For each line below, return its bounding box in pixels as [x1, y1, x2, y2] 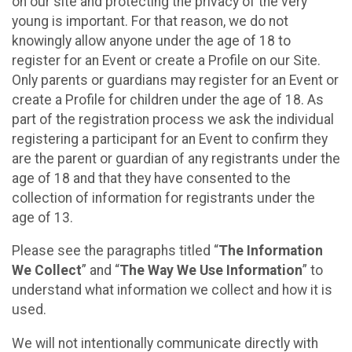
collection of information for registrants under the [12, 189, 315, 206]
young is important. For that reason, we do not [12, 13, 288, 29]
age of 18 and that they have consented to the [12, 170, 291, 186]
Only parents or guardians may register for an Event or [12, 71, 339, 88]
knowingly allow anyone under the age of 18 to [12, 32, 291, 49]
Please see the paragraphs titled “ [12, 243, 218, 259]
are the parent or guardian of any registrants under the [12, 150, 340, 167]
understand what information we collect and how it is [12, 282, 332, 299]
